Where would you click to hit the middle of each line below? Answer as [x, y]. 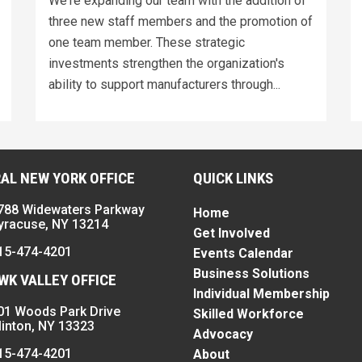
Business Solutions [251, 273]
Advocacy [223, 334]
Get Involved [232, 233]
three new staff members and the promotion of [181, 21]
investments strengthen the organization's [166, 63]
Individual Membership [261, 293]
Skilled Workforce [248, 314]
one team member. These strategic [147, 42]
